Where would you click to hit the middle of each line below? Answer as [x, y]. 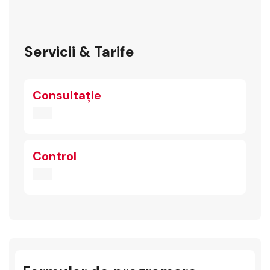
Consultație [67, 95]
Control [55, 156]
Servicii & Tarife [79, 52]
